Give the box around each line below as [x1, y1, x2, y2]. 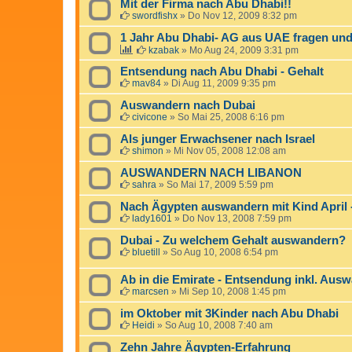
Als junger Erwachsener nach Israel [120, 132, 315, 145]
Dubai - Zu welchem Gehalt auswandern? [120, 233, 346, 247]
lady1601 [132, 212, 172, 224]
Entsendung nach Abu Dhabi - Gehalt [120, 64, 324, 78]
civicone [132, 111, 167, 123]
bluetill [132, 246, 160, 258]
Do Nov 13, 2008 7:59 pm [182, 212, 291, 224]
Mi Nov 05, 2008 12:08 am [174, 145, 286, 156]
